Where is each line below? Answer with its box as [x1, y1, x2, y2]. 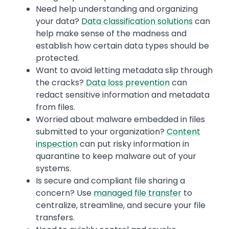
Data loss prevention [86, 77, 170, 89]
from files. [36, 101, 75, 113]
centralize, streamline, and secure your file [36, 199, 205, 212]
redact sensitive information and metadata [36, 89, 210, 101]
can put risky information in [78, 138, 189, 150]
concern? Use [36, 187, 94, 199]
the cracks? [36, 77, 86, 89]
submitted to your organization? [36, 126, 167, 138]
